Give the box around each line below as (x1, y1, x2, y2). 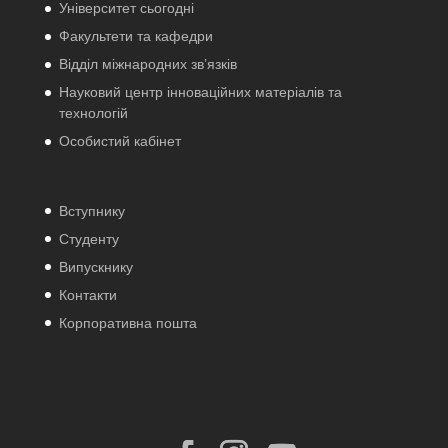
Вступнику (58, 202, 125, 219)
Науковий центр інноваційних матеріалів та (58, 84, 342, 101)
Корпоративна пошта (58, 314, 197, 331)
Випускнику (58, 258, 133, 275)
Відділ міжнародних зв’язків (58, 56, 237, 73)
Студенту (58, 230, 119, 247)
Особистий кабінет (58, 133, 181, 150)
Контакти (58, 286, 117, 303)
